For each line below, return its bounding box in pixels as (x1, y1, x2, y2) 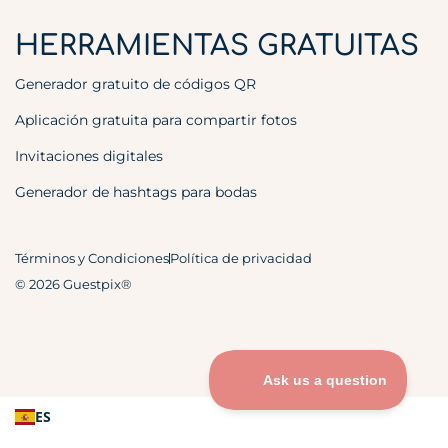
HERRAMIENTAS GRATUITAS (15, 30, 419, 63)
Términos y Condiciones (15, 250, 169, 267)
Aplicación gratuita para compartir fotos (15, 111, 297, 130)
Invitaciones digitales (15, 147, 163, 166)
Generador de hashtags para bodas (15, 183, 257, 202)
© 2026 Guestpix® (15, 276, 132, 293)
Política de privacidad (170, 250, 312, 267)
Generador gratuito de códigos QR (15, 75, 256, 94)
